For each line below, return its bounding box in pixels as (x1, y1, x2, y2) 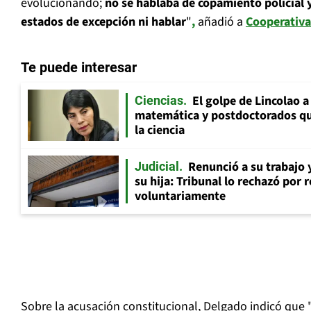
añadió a (195, 13, 246, 31)
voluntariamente (135, 187, 226, 205)
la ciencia (135, 121, 185, 140)
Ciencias (135, 93, 183, 108)
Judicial (135, 159, 179, 174)
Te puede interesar (21, 59, 137, 76)
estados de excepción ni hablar (21, 13, 186, 31)
